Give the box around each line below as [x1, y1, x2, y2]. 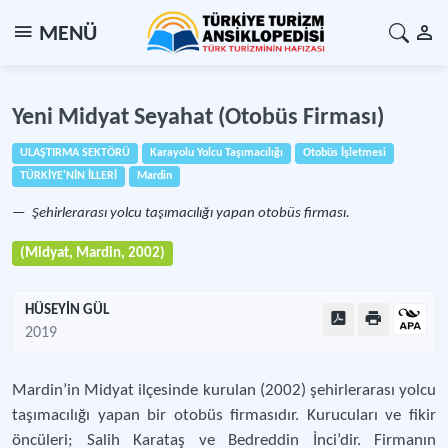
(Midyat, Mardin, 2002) [20, 246, 165, 261]
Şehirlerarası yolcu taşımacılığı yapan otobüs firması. [29, 206, 350, 221]
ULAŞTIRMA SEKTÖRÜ [20, 147, 130, 159]
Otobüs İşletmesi [303, 147, 386, 159]
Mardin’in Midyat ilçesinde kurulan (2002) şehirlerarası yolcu [12, 382, 436, 399]
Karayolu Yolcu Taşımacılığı [150, 147, 283, 159]
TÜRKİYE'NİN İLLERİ [20, 170, 117, 182]
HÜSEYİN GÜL [25, 303, 109, 318]
